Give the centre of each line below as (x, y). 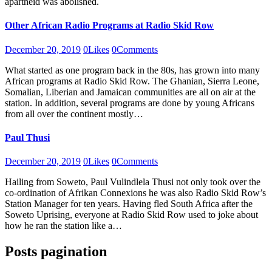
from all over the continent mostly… (74, 114)
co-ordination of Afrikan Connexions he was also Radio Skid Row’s (135, 193)
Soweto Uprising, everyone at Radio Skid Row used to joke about (131, 215)
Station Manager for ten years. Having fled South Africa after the (129, 204)
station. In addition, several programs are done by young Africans (130, 103)
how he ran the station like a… (63, 226)
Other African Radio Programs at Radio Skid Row (109, 25)
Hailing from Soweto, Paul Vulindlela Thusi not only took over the (133, 182)
